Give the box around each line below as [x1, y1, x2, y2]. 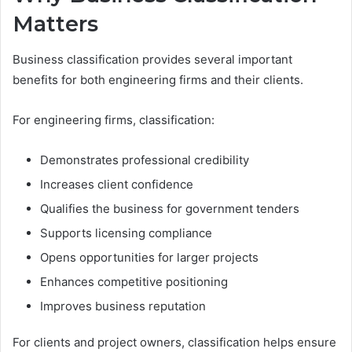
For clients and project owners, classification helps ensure [13, 334, 336, 350]
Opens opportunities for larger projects [40, 249, 258, 265]
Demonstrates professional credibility [40, 152, 249, 167]
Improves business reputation [40, 298, 206, 313]
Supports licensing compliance [40, 225, 212, 240]
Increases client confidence [40, 176, 193, 192]
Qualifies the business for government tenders [40, 200, 299, 216]
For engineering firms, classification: [13, 112, 214, 127]
